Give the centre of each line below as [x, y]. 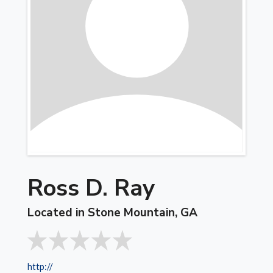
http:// [40, 266]
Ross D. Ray [91, 188]
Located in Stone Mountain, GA [113, 213]
